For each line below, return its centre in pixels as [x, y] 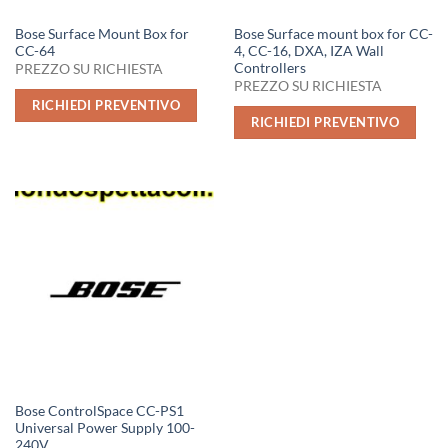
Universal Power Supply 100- [104, 427]
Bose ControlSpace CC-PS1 [99, 410]
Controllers [269, 67]
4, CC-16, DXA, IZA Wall [308, 50]
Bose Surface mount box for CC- [333, 33]
